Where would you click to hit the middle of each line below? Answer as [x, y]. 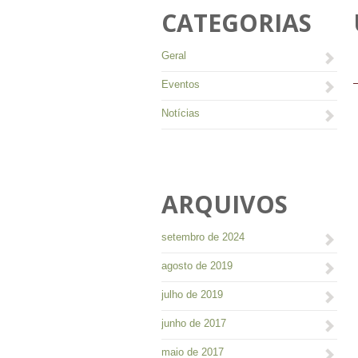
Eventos [181, 84]
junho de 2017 [194, 323]
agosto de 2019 [197, 266]
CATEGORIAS [237, 23]
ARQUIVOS [225, 204]
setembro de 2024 [203, 237]
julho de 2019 [192, 294]
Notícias [181, 113]
